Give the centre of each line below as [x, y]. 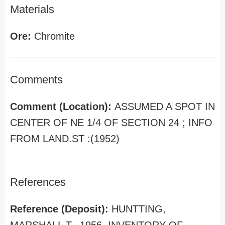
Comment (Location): [62, 106]
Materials [32, 9]
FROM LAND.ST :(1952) [65, 139]
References [38, 182]
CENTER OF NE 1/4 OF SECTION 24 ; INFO [111, 123]
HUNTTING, [139, 209]
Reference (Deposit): [61, 209]
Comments [36, 80]
